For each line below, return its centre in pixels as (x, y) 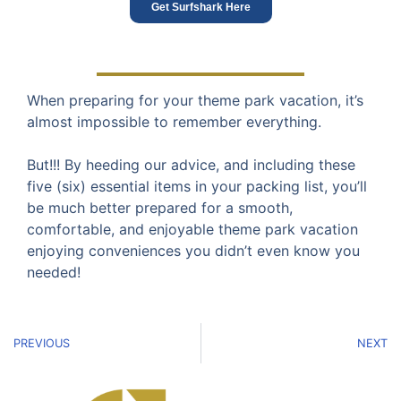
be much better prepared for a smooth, (160, 208)
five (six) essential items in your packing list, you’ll (197, 187)
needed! (54, 273)
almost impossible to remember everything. (174, 122)
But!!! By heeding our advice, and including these (191, 165)
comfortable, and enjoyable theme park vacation (192, 230)
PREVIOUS (42, 343)
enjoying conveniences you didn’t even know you (193, 251)
